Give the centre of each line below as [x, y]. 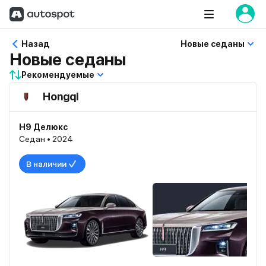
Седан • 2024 [46, 139]
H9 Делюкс [43, 127]
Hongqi [61, 96]
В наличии [46, 164]
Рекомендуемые [58, 75]
